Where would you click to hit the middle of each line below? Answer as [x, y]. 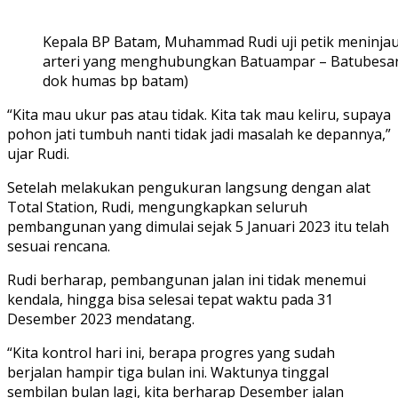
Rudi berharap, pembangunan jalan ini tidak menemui [187, 279]
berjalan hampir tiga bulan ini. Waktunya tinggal [168, 372]
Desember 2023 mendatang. [101, 318]
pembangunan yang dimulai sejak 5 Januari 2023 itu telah [198, 226]
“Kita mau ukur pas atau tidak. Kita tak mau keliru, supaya [199, 114]
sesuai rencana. [59, 246]
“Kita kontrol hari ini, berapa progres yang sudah [171, 352]
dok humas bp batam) [115, 80]
